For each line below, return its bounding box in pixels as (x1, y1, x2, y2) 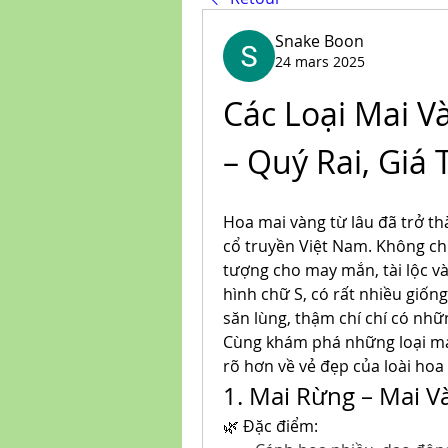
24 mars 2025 (275, 52, 365, 71)
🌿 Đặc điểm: (223, 415, 318, 437)
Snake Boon (275, 30, 364, 52)
